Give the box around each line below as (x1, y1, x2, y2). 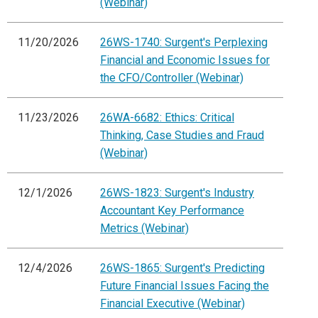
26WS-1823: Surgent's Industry (100, 186, 254, 200)
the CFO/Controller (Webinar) (100, 71, 243, 85)
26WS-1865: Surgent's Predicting (100, 261, 265, 275)
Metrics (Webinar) (100, 221, 189, 236)
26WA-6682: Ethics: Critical (100, 111, 234, 125)
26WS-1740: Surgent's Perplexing (100, 35, 268, 50)
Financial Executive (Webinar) (100, 297, 245, 311)
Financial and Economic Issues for (100, 53, 270, 67)
